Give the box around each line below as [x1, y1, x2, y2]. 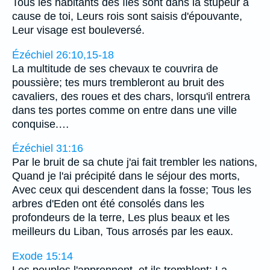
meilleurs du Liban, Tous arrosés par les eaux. [12, 225, 233, 238]
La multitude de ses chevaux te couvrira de [12, 62, 218, 75]
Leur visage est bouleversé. [12, 24, 145, 37]
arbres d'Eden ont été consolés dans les [12, 198, 204, 210]
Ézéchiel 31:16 [12, 142, 83, 155]
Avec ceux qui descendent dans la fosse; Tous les [12, 184, 251, 196]
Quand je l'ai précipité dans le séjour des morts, [12, 170, 240, 183]
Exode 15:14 [12, 250, 73, 262]
